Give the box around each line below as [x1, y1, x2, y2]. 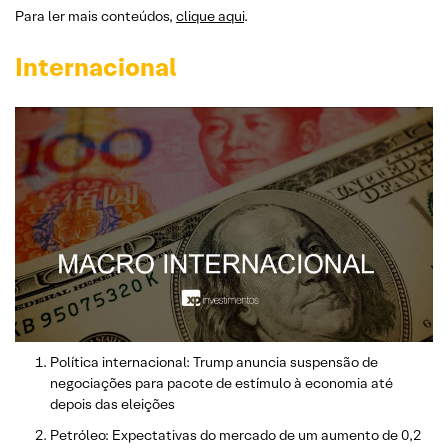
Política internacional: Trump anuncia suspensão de [50, 352, 378, 371]
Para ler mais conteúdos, [15, 6, 176, 25]
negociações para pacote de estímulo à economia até [50, 373, 393, 392]
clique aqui [176, 6, 244, 25]
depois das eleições [50, 394, 175, 413]
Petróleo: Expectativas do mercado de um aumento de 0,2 [50, 425, 421, 444]
